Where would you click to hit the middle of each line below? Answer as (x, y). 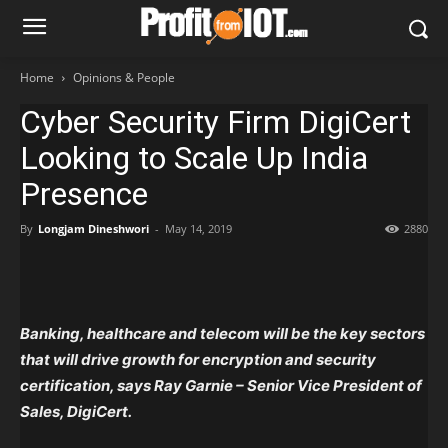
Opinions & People (124, 77)
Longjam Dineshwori (93, 228)
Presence (84, 194)
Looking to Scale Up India (194, 158)
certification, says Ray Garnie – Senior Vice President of (221, 385)
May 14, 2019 (198, 228)
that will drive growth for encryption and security (198, 359)
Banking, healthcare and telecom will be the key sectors (222, 333)
